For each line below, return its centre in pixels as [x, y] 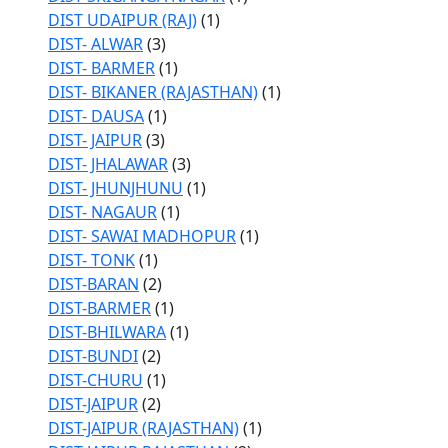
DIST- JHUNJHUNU [115, 188]
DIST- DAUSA [96, 116]
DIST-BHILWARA [107, 332]
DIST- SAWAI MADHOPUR [142, 236]
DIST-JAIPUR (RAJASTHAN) [143, 428]
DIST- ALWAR [95, 44]
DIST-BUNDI [93, 356]
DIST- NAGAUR [102, 212]
